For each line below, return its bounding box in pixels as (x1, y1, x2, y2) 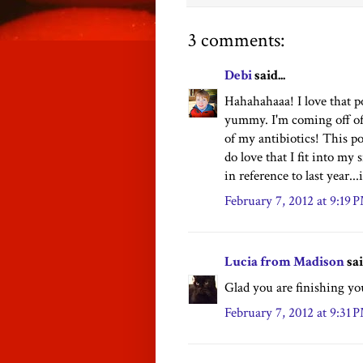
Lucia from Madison (224, 253, 344, 271)
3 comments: (188, 28, 284, 53)
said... (252, 66, 285, 85)
